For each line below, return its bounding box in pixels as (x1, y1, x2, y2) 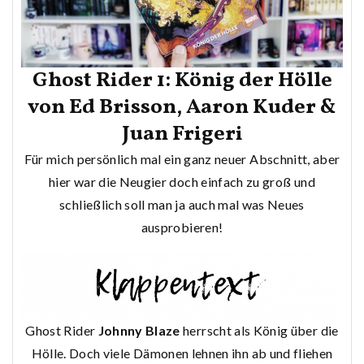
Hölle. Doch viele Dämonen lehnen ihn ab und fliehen (31, 344, 333, 361)
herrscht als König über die (180, 322, 339, 338)
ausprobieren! (141, 219, 223, 235)
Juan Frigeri (121, 119, 243, 149)
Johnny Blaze (97, 322, 180, 338)
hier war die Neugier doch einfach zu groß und (49, 173, 315, 189)
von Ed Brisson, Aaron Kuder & (28, 92, 336, 122)
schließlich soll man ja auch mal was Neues (59, 196, 305, 212)
